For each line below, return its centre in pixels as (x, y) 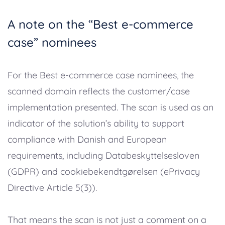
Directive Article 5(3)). (52, 188)
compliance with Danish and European (87, 140)
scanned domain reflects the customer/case (99, 91)
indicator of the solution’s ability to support (96, 124)
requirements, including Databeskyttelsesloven (103, 156)
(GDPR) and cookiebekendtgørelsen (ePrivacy (104, 172)
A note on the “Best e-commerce (100, 24)
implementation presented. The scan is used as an (110, 107)
